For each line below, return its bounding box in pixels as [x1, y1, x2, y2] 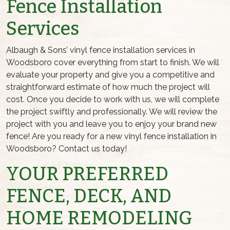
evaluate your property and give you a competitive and [6, 70, 215, 80]
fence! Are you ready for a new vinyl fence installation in [6, 131, 217, 142]
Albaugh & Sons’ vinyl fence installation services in [6, 45, 195, 55]
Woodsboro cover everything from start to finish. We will [6, 57, 219, 68]
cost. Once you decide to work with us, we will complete [6, 94, 219, 105]
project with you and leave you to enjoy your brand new [6, 119, 217, 129]
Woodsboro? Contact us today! [6, 144, 127, 154]
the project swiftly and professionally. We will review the [6, 107, 217, 117]
